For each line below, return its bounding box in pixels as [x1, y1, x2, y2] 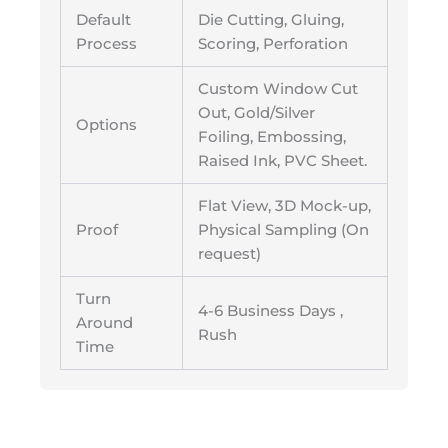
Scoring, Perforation [197, 34, 348, 53]
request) [197, 244, 261, 263]
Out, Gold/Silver [197, 103, 315, 122]
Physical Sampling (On [197, 220, 369, 239]
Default [75, 10, 131, 29]
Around [75, 313, 133, 332]
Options [75, 115, 137, 134]
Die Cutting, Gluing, [197, 10, 344, 29]
